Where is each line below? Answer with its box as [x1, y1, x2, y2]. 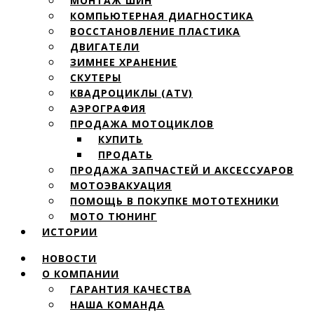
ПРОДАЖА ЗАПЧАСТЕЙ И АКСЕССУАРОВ [70, 163, 294, 177]
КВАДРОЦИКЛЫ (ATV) [70, 86, 193, 100]
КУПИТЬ [98, 132, 143, 146]
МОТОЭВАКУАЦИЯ [70, 179, 172, 192]
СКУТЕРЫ [70, 71, 121, 84]
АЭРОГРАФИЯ [70, 102, 146, 115]
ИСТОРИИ [42, 225, 97, 238]
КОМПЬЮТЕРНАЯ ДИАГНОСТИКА [70, 9, 254, 22]
